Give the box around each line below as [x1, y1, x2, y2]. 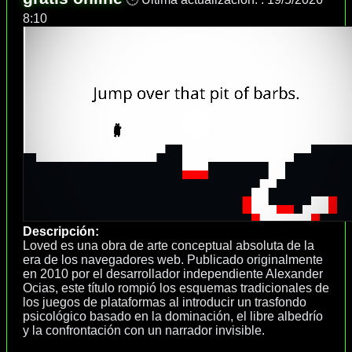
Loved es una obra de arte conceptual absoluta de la [23, 238, 314, 252]
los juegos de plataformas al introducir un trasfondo [23, 295, 306, 309]
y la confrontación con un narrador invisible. [23, 323, 265, 337]
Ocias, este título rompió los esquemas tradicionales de [23, 280, 329, 295]
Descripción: [23, 224, 99, 238]
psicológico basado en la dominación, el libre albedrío [23, 309, 323, 323]
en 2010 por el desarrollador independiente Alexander [23, 266, 323, 280]
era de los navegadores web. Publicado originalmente [23, 252, 323, 266]
